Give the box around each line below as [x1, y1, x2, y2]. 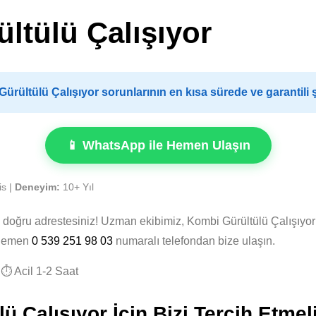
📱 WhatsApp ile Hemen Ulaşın [66, 138, 250, 152]
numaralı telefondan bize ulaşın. [113, 235, 275, 247]
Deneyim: [15, 182, 60, 193]
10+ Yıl [60, 182, 94, 193]
